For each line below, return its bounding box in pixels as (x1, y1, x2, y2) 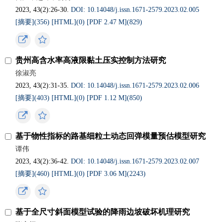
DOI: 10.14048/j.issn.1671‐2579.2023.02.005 (71, 6, 200, 13)
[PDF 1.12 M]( (87, 94, 130, 102)
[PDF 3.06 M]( (87, 170, 130, 177)
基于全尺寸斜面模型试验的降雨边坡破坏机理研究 (15, 208, 190, 216)
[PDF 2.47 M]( (87, 18, 130, 26)
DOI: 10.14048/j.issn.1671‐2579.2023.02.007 (71, 158, 200, 165)
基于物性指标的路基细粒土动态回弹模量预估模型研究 (15, 132, 206, 140)
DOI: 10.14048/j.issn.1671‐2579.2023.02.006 (71, 82, 200, 89)
